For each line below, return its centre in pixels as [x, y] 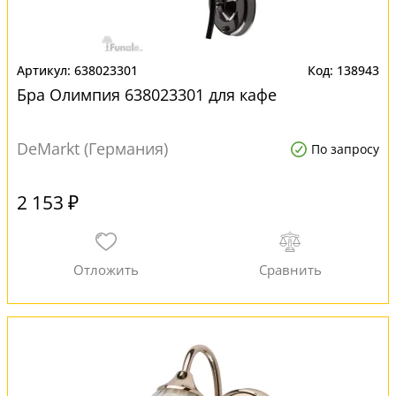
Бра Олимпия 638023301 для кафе [147, 95]
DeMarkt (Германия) [92, 148]
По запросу [345, 149]
